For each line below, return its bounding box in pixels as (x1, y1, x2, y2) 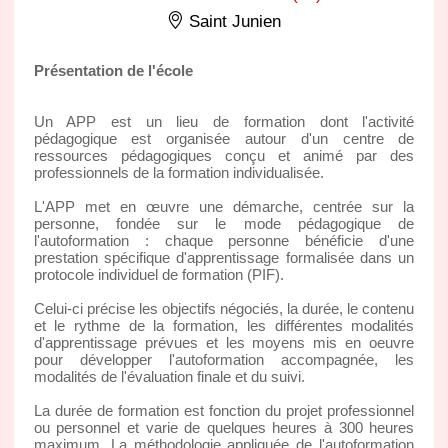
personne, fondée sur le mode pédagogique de (33, 214, 415, 232)
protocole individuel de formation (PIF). (33, 265, 284, 283)
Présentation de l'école (33, 61, 193, 79)
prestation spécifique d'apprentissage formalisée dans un (33, 248, 415, 266)
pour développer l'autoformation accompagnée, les (33, 350, 415, 368)
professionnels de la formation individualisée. (33, 163, 324, 181)
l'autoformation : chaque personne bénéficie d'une (33, 231, 415, 249)
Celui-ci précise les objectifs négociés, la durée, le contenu (33, 299, 415, 317)
